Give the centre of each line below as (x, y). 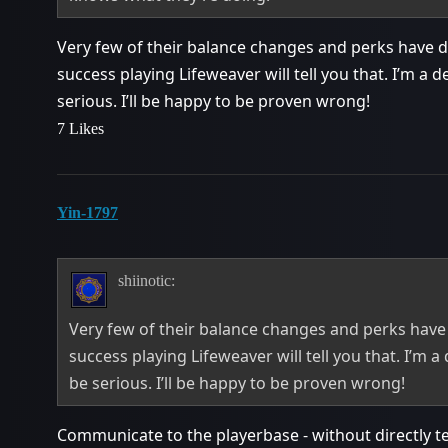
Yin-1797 (87, 213)
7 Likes (80, 129)
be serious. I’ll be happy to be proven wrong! (237, 383)
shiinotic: (146, 281)
